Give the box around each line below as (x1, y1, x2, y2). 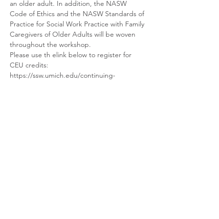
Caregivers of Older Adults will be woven (10, 30, 137, 39)
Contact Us (58, 197, 98, 206)
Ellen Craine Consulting (26, 173, 130, 186)
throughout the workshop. (10, 40, 91, 49)
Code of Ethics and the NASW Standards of (10, 9, 146, 18)
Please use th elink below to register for (10, 50, 133, 59)
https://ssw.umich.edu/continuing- (10, 71, 115, 80)
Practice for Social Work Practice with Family (10, 20, 146, 28)
